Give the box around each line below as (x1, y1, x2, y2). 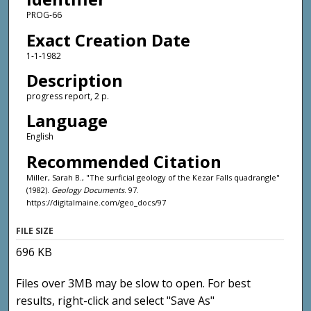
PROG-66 (26, 9, 62, 22)
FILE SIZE (16, 224, 54, 237)
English (26, 131, 53, 143)
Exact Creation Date (26, 28, 190, 51)
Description (26, 68, 123, 92)
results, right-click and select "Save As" (16, 292, 215, 308)
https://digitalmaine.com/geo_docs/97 (26, 196, 166, 208)
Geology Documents (51, 184, 124, 195)
